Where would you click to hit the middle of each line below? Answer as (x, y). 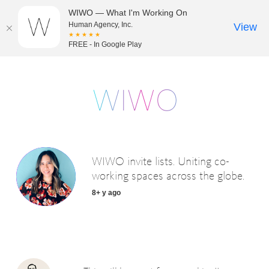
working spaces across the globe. (168, 177)
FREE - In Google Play (105, 44)
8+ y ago (106, 193)
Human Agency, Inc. (101, 25)
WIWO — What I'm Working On (128, 13)
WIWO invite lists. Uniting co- (160, 162)
